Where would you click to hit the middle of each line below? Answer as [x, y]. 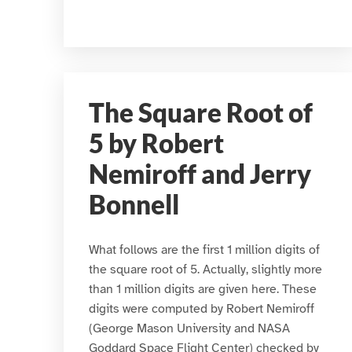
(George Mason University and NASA [189, 328]
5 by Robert [156, 143]
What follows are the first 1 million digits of [204, 249]
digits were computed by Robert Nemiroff [201, 308]
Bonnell [134, 204]
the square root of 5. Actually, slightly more [205, 269]
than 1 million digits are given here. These [202, 289]
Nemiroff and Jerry [200, 174]
